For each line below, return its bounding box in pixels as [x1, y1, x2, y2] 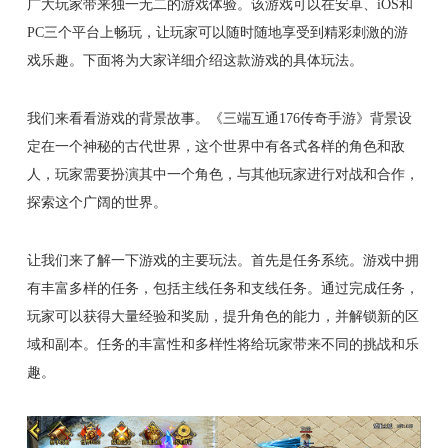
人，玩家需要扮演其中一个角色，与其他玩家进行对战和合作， [26, 166, 419, 183]
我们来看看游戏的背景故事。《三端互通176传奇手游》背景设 [26, 110, 412, 127]
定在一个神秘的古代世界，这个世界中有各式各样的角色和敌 [26, 138, 405, 155]
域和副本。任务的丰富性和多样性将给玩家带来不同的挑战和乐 [26, 336, 419, 353]
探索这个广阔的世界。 [26, 194, 167, 211]
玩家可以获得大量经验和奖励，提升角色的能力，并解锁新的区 [26, 308, 419, 325]
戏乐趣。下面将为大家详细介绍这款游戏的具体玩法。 [26, 52, 363, 69]
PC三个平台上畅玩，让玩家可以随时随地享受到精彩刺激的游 [26, 24, 408, 41]
